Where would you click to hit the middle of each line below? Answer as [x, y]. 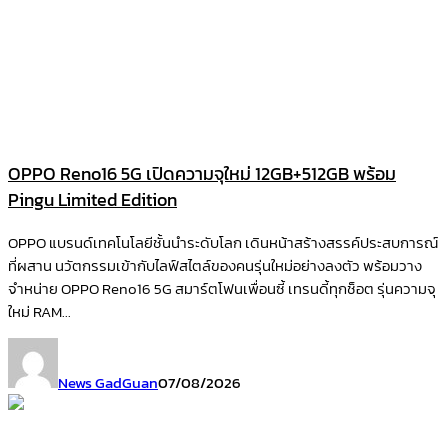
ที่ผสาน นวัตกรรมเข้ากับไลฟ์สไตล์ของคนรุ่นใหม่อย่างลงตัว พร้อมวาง [215, 266]
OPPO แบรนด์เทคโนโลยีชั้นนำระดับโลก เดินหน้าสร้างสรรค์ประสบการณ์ [223, 243]
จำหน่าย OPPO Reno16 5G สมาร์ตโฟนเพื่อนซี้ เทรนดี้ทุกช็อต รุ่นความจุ [222, 289]
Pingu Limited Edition [92, 200]
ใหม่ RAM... [39, 312]
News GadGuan [108, 383]
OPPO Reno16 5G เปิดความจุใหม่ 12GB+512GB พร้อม [202, 174]
